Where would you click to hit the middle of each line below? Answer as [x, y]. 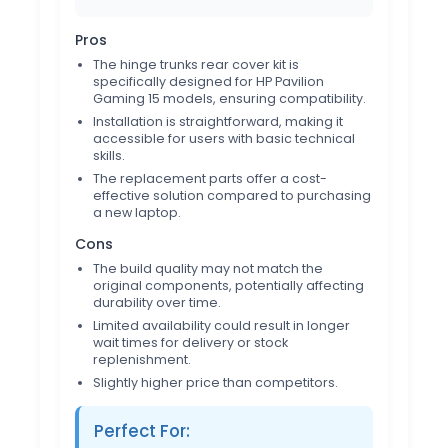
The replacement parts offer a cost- [210, 178]
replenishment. [142, 359]
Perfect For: [142, 430]
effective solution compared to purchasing [232, 195]
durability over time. [157, 302]
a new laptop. [137, 212]
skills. [109, 155]
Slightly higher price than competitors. [215, 382]
